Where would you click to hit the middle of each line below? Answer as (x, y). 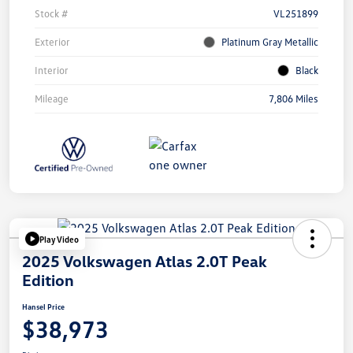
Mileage (52, 99)
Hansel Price (43, 307)
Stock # (51, 14)
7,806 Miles (294, 99)
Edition (48, 280)
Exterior (52, 42)
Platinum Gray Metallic (270, 42)
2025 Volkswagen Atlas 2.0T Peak (145, 261)
